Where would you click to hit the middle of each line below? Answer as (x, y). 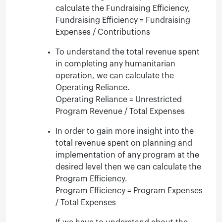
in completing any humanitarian (115, 64)
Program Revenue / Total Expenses (120, 111)
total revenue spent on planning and (124, 143)
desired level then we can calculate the (128, 167)
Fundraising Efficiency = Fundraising (123, 20)
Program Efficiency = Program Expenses (129, 191)
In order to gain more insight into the (125, 131)
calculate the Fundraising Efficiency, (123, 8)
